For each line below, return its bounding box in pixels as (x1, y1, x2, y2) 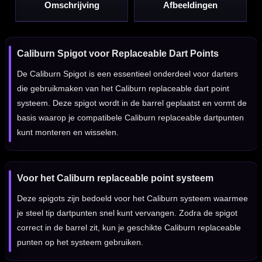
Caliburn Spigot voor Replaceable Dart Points (17, 49, 219, 59)
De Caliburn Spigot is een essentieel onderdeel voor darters (17, 69, 238, 79)
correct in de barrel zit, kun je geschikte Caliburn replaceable (17, 223, 241, 233)
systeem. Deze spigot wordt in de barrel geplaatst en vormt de (17, 98, 247, 108)
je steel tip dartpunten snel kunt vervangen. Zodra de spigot (17, 208, 237, 218)
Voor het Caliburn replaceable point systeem (17, 173, 213, 184)
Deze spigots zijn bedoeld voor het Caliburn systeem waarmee (17, 194, 248, 204)
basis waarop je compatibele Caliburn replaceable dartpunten (17, 113, 244, 123)
